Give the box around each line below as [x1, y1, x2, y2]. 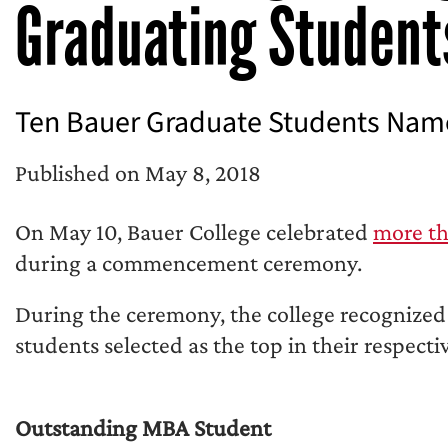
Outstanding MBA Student [15, 414, 271, 441]
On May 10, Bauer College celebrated [15, 218, 373, 245]
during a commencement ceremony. [15, 249, 362, 276]
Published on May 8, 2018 [15, 159, 261, 186]
